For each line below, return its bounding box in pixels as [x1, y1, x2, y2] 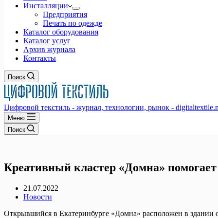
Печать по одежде [43, 19, 102, 27]
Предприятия [43, 10, 87, 18]
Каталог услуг [23, 36, 71, 45]
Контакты [23, 54, 56, 62]
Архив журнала [23, 45, 75, 54]
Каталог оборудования [23, 28, 98, 36]
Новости [23, 192, 52, 201]
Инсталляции [23, 1, 68, 10]
